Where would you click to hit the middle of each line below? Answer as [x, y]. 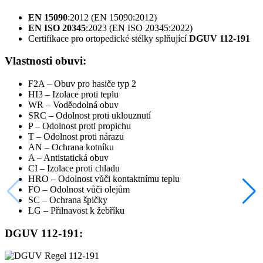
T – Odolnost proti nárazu [76, 137]
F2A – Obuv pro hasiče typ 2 [82, 84]
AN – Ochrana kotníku [71, 147]
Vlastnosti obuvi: [45, 61]
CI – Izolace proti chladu [74, 168]
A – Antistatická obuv [68, 158]
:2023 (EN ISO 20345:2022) [139, 28]
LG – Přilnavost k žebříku [76, 211]
